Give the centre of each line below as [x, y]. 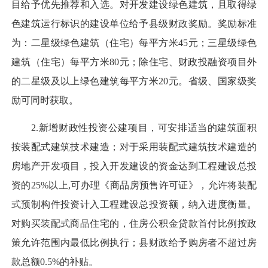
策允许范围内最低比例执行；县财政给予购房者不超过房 [134, 243]
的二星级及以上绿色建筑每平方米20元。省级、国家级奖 [134, 81]
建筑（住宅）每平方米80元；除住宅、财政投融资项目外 [134, 62]
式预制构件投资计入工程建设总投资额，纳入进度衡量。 [134, 205]
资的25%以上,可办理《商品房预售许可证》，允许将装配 [134, 185]
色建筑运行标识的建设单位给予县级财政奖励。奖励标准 [134, 24]
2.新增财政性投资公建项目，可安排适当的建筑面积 [134, 128]
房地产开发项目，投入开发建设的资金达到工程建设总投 [134, 166]
